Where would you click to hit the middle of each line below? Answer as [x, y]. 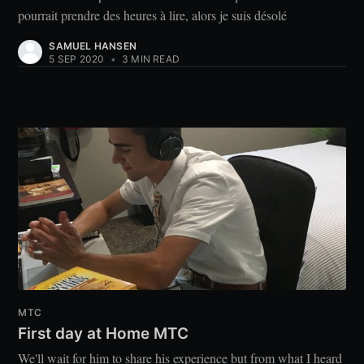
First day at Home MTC [104, 333]
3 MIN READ [149, 59]
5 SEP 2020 [77, 59]
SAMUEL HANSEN [93, 46]
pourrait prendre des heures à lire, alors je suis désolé [153, 15]
